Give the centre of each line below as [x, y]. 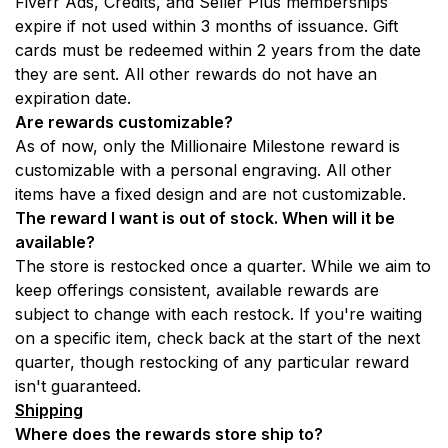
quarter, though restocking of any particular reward [212, 362]
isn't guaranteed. [78, 386]
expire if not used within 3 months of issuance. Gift [206, 26]
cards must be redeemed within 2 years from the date [218, 50]
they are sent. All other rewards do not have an [196, 74]
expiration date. [73, 98]
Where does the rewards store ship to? [171, 434]
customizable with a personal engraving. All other [203, 170]
